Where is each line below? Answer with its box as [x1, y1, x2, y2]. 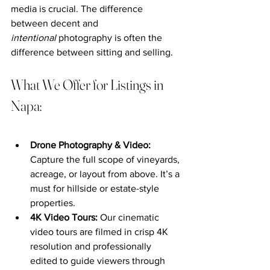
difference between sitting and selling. [11, 46, 173, 57]
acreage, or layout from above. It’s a [30, 168, 182, 179]
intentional [11, 32, 56, 43]
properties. [30, 197, 75, 208]
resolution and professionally [30, 240, 154, 251]
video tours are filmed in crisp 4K [30, 226, 171, 237]
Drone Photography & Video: [30, 139, 153, 150]
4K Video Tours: [30, 212, 100, 222]
